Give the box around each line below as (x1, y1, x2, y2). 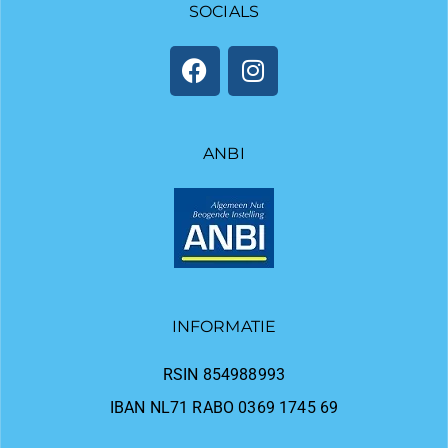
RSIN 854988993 (162, 364, 286, 384)
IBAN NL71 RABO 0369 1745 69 (109, 397, 339, 417)
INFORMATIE (171, 316, 277, 336)
